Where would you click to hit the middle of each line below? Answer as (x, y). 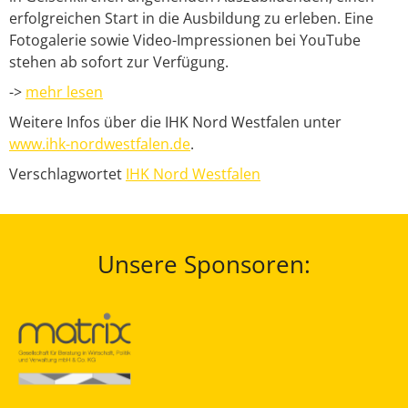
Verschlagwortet (67, 174)
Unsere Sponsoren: (204, 264)
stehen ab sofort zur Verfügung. (119, 62)
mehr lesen (64, 92)
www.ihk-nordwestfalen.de (100, 144)
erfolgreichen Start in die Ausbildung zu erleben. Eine (191, 18)
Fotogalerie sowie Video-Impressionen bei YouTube (185, 40)
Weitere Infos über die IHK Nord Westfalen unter (175, 122)
